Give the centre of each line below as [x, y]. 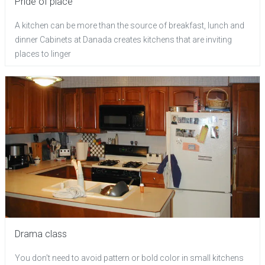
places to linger [43, 54]
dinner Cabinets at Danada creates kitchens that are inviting [123, 40]
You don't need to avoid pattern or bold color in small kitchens [129, 258]
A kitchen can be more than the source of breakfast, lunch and [130, 25]
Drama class [41, 234]
